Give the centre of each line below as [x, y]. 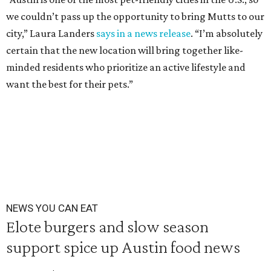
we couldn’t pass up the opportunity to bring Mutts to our [135, 16]
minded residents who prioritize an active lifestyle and [126, 67]
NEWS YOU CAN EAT [52, 208]
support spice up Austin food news [123, 247]
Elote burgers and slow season [107, 226]
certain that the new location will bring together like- [125, 50]
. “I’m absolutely [227, 33]
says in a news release [143, 33]
